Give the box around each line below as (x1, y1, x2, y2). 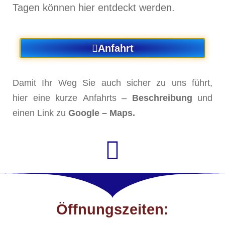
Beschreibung (132, 92, 192, 103)
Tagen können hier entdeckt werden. (13, 2, 175, 13)
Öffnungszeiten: (56, 201, 169, 217)
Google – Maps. (68, 107, 135, 118)
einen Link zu (13, 107, 68, 118)
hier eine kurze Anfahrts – (13, 92, 132, 103)
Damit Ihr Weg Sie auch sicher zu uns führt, (13, 77, 212, 88)
